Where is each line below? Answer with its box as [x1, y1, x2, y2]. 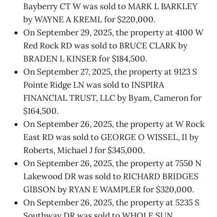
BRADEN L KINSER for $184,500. [23, 53, 147, 64]
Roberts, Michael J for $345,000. [23, 144, 145, 155]
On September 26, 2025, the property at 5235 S [23, 197, 200, 208]
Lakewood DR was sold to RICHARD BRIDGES [23, 170, 199, 182]
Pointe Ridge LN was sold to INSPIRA [23, 79, 164, 90]
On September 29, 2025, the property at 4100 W [23, 27, 203, 38]
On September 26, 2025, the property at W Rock [23, 118, 204, 129]
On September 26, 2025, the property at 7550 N [23, 157, 201, 169]
